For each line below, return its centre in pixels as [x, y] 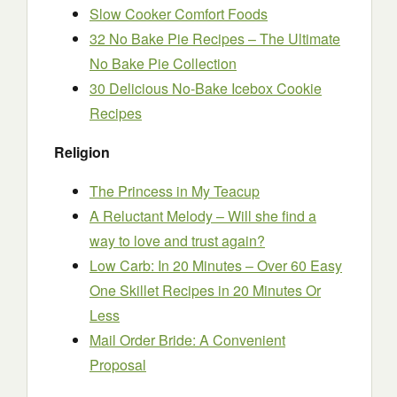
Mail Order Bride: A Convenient [187, 340]
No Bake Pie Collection [163, 63]
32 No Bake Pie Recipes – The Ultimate [215, 39]
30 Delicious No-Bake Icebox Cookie [206, 88]
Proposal [118, 365]
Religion [82, 152]
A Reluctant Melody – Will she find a [203, 216]
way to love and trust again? [177, 241]
